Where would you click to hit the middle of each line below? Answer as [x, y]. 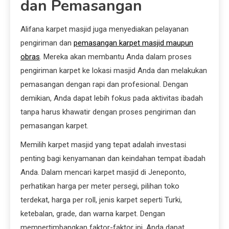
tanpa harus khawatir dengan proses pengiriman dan [108, 112]
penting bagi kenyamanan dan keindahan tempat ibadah [113, 159]
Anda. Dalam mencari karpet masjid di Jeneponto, [103, 173]
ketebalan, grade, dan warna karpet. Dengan [93, 214]
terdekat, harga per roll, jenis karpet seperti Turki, [101, 200]
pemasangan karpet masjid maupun [133, 43]
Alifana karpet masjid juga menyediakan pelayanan [105, 29]
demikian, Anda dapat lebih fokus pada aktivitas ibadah [112, 98]
